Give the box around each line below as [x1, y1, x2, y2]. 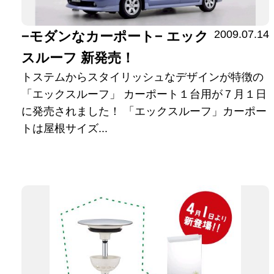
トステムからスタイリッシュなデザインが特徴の [21, 71, 264, 84]
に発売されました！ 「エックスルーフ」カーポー [21, 105, 267, 118]
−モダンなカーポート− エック [21, 29, 209, 45]
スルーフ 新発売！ [21, 50, 135, 66]
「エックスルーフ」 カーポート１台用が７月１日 [21, 88, 267, 101]
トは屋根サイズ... [21, 122, 108, 135]
